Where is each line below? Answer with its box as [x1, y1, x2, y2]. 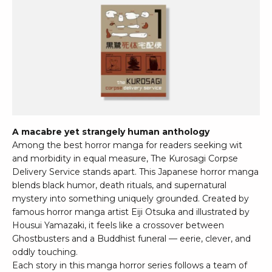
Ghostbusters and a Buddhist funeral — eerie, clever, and [12, 233, 251, 245]
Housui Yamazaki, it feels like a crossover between [12, 220, 224, 231]
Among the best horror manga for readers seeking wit [12, 140, 242, 151]
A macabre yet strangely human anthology [12, 126, 209, 138]
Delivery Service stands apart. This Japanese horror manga [12, 166, 259, 178]
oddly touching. [12, 246, 78, 258]
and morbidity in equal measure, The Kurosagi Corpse [12, 153, 238, 165]
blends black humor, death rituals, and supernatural [12, 180, 226, 191]
